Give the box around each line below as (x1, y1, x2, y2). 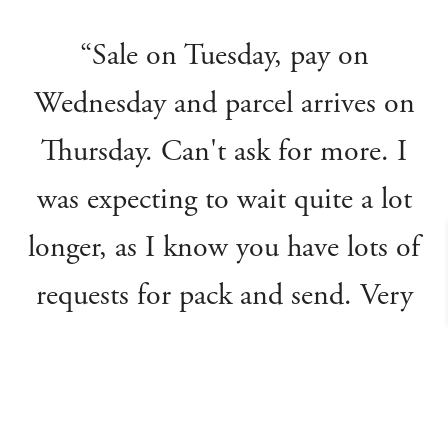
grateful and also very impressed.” (29, 324, 419, 363)
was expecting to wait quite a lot (36, 180, 412, 219)
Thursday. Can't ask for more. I (41, 132, 407, 171)
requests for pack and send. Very (35, 276, 413, 315)
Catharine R (181, 391, 267, 415)
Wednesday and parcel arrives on (33, 84, 415, 123)
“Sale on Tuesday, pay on (79, 36, 369, 75)
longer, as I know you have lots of (28, 228, 420, 267)
